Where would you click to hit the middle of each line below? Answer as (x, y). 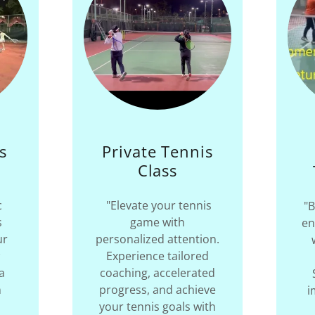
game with (157, 222)
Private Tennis (157, 151)
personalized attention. (157, 239)
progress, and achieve (157, 290)
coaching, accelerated (157, 273)
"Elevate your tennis (157, 205)
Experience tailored (157, 256)
